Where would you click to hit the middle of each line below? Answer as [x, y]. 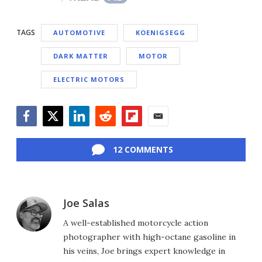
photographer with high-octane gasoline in [149, 237]
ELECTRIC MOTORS [89, 80]
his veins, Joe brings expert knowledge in [144, 251]
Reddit [108, 132]
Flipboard [142, 132]
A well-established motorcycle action [136, 223]
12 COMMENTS [143, 150]
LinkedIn [87, 132]
